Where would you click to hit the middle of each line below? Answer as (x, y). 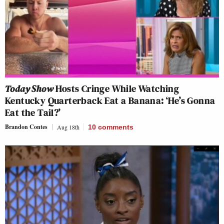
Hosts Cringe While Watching (116, 89)
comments (116, 127)
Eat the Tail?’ (33, 113)
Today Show (29, 89)
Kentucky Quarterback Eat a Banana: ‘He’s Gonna (110, 101)
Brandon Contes (26, 127)
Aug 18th (68, 127)
